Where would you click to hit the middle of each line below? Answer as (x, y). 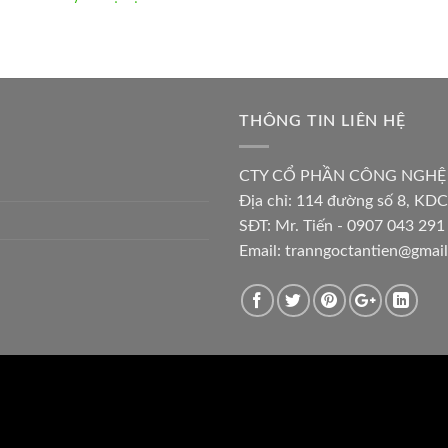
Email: (262, 250)
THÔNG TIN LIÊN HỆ (322, 121)
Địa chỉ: (267, 200)
